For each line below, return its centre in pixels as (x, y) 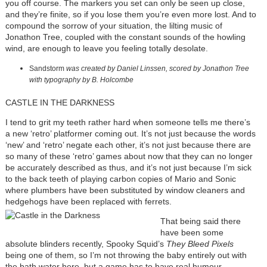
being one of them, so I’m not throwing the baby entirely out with (126, 255)
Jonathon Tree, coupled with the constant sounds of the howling (125, 37)
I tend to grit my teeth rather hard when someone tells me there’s (128, 122)
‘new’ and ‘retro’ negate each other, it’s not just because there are (128, 145)
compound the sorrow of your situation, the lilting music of (114, 26)
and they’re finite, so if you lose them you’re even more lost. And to (131, 15)
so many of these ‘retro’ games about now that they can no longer (129, 156)
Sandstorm (46, 69)
